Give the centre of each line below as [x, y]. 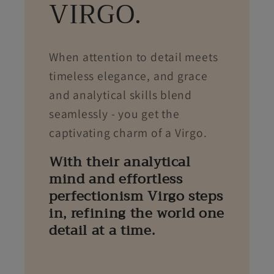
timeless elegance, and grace [128, 76]
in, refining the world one [137, 213]
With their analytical [120, 162]
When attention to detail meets [133, 57]
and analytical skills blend [120, 94]
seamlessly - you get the [114, 113]
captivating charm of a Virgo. [128, 132]
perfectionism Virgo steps [136, 196]
